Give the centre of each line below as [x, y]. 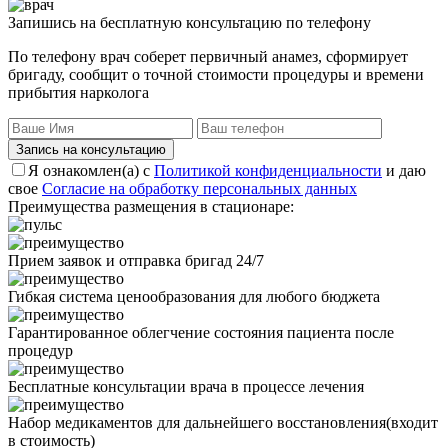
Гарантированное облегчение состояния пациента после [201, 333]
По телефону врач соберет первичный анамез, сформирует [208, 57]
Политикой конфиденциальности [268, 171]
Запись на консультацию [91, 150]
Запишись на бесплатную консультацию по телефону [189, 23]
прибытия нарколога [78, 93]
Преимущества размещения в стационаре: [151, 207]
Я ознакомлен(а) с [91, 171]
